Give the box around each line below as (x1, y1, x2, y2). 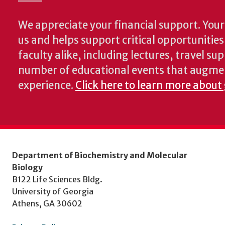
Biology (12, 162, 43, 172)
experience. (18, 79, 75, 92)
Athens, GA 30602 (12, 198, 82, 208)
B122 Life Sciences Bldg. (12, 174, 102, 184)
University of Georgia (12, 186, 93, 196)
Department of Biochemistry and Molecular (12, 150, 187, 160)
